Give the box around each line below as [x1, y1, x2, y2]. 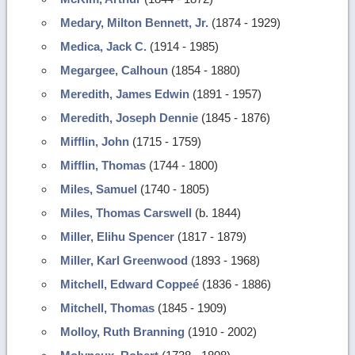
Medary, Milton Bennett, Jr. [60, 16, 209, 30]
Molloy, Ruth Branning [60, 325, 185, 339]
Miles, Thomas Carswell [60, 206, 193, 220]
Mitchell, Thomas [60, 301, 155, 315]
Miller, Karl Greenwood [60, 254, 189, 268]
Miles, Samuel [60, 182, 138, 197]
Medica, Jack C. [60, 40, 147, 54]
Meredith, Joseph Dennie [60, 111, 199, 125]
